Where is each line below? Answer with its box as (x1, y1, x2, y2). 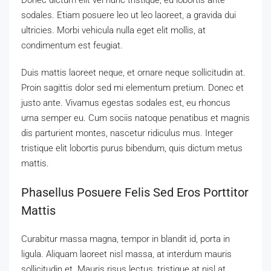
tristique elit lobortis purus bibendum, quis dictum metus (21, 142, 243, 154)
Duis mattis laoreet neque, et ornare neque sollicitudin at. (21, 67, 246, 78)
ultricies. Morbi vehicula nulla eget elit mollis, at (21, 24, 206, 36)
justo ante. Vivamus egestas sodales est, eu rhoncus (21, 97, 230, 108)
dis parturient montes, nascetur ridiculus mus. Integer (21, 127, 233, 139)
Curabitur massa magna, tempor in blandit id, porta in (21, 233, 230, 244)
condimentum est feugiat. (21, 39, 123, 51)
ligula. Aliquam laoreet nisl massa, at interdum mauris (21, 248, 232, 260)
